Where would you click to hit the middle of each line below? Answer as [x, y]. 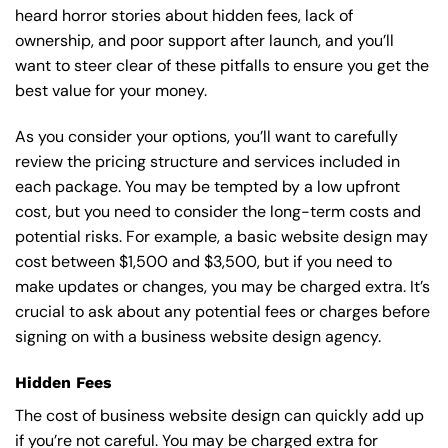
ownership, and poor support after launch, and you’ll [204, 41]
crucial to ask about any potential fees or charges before [222, 312]
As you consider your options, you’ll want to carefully [206, 137]
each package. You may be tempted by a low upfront [207, 187]
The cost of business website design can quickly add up [219, 415]
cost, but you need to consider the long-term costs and [218, 212]
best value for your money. [111, 91]
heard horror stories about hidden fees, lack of [184, 16]
